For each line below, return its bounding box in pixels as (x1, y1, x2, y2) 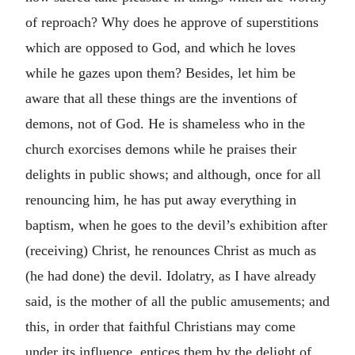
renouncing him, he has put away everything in (25, 192, 296, 208)
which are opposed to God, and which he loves (25, 40, 296, 55)
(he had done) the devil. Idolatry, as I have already (25, 268, 316, 284)
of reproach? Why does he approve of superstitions (25, 14, 319, 30)
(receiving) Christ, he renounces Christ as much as (25, 242, 316, 258)
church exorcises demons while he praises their (25, 141, 296, 157)
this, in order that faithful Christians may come (25, 319, 296, 334)
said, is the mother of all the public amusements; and (25, 293, 330, 309)
